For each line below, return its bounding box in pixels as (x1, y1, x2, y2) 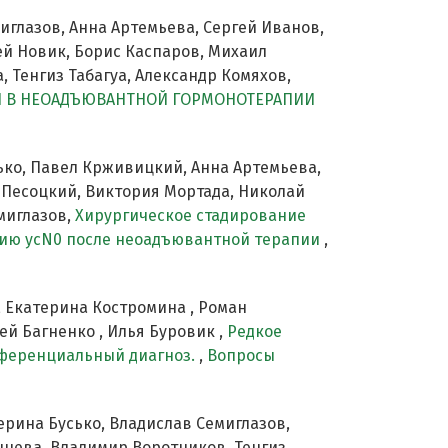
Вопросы (207, 345, 275, 365)
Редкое (227, 321, 282, 341)
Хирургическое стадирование (75, 205, 306, 225)
